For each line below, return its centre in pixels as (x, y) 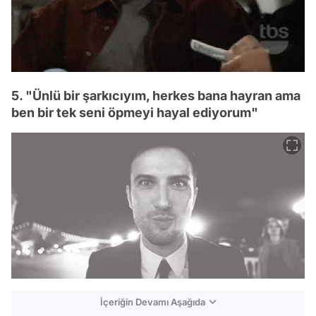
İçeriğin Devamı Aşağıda (153, 302)
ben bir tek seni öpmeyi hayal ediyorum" (135, 112)
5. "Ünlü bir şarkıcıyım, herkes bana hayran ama (156, 95)
